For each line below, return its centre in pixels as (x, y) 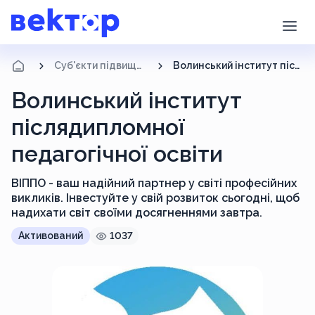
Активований (51, 236)
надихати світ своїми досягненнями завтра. (137, 213)
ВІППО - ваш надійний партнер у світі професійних (154, 184)
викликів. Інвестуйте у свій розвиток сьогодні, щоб (155, 198)
